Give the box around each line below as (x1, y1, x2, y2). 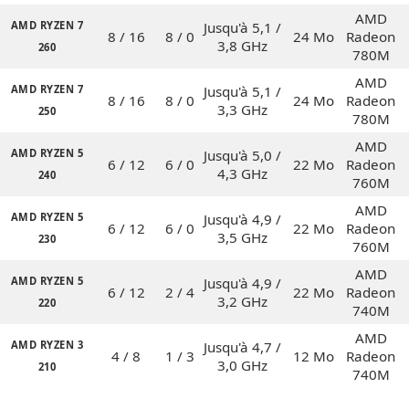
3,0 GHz (217, 355, 267, 374)
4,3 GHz (217, 163, 267, 183)
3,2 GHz (217, 291, 267, 310)
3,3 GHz (217, 100, 267, 119)
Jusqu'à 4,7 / (204, 337, 281, 356)
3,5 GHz (217, 227, 267, 246)
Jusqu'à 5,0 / (204, 145, 281, 164)
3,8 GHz (217, 36, 267, 55)
